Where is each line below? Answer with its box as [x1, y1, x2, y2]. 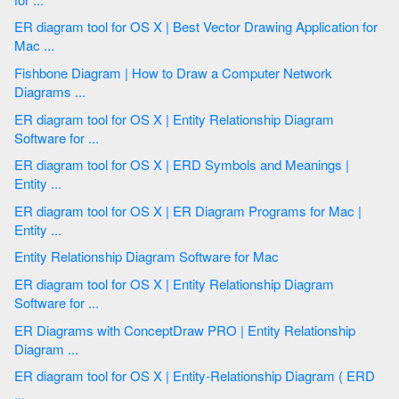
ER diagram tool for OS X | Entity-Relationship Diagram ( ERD [14, 366, 87, 386]
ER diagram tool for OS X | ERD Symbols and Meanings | [14, 155, 87, 175]
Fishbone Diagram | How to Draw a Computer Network [14, 62, 71, 82]
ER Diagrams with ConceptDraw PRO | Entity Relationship [14, 320, 97, 339]
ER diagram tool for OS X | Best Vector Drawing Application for [14, 17, 87, 37]
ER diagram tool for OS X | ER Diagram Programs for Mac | [14, 200, 87, 220]
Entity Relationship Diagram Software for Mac [179, 247, 279, 266]
